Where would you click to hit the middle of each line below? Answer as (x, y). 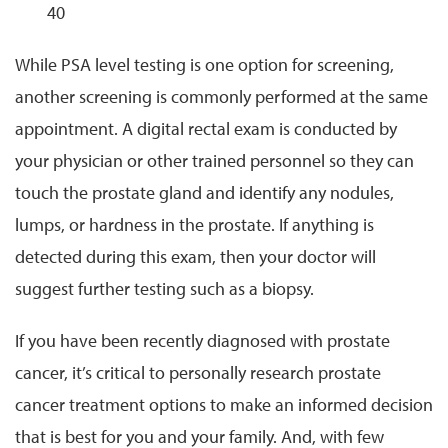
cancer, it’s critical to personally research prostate (198, 372)
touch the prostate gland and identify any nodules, (204, 192)
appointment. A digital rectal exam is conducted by (206, 128)
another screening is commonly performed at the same (221, 96)
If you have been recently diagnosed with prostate (202, 340)
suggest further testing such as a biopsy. (164, 288)
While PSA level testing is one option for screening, (204, 64)
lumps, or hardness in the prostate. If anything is (194, 224)
